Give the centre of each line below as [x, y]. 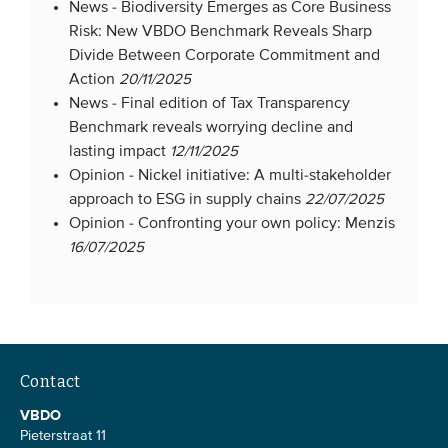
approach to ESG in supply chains [185, 199]
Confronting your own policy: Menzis [267, 223]
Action [92, 79]
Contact [50, 381]
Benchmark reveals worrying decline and [211, 127]
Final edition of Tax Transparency [236, 103]
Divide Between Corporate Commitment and [225, 55]
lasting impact [118, 151]
